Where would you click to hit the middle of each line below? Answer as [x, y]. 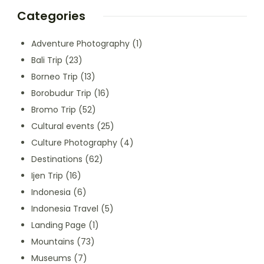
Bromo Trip [54, 110]
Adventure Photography [80, 44]
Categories [51, 16]
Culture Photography [74, 143]
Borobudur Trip [61, 93]
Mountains [53, 242]
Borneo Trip [55, 77]
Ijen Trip [47, 176]
